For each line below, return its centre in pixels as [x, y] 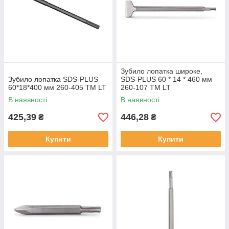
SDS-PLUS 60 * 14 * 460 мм [166, 79]
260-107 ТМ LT [146, 87]
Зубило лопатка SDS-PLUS [53, 79]
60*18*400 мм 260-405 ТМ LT [57, 87]
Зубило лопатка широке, [162, 71]
